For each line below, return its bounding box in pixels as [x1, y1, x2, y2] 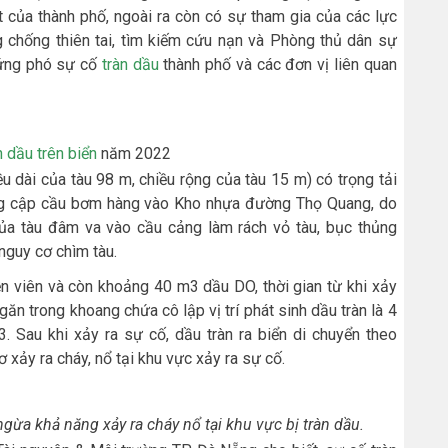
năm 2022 [97, 144, 171, 164]
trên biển [37, 144, 97, 164]
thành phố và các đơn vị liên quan [158, 55, 397, 75]
